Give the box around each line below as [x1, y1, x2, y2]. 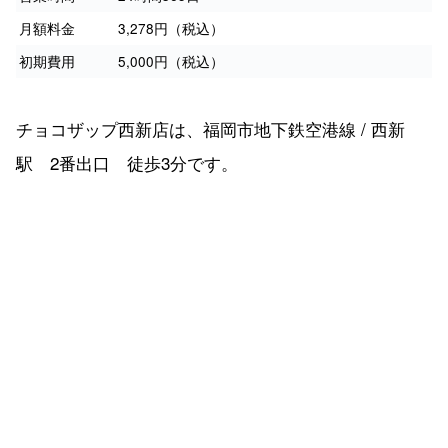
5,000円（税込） [118, 50, 224, 71]
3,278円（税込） [118, 17, 224, 38]
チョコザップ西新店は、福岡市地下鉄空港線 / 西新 [16, 115, 405, 141]
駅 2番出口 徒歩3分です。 [16, 149, 238, 175]
